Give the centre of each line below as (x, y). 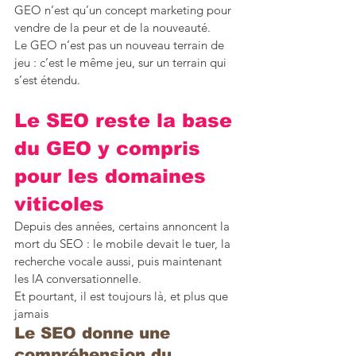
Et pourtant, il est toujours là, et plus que (123, 296)
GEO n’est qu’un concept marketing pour (124, 10)
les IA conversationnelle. (78, 278)
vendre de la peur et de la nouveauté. (112, 27)
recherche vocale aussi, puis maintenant (120, 261)
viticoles (59, 203)
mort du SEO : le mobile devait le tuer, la (124, 243)
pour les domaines (113, 176)
